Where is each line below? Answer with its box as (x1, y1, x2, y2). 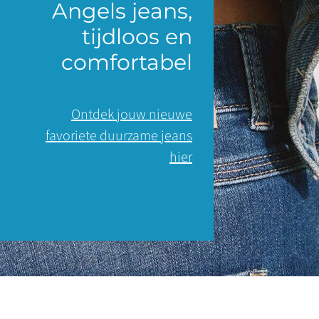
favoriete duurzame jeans (46, 126, 192, 147)
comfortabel (61, 49, 192, 76)
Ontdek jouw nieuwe (71, 105, 192, 125)
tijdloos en (82, 23, 192, 51)
